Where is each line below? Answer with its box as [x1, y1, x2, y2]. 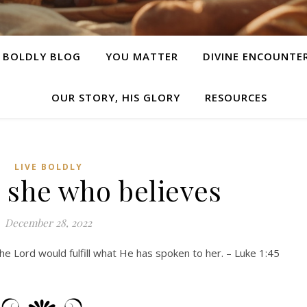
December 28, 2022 [5, 216, 92, 230]
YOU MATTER [105, 49, 178, 63]
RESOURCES [204, 90, 267, 104]
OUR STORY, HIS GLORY [51, 90, 180, 104]
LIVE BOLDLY [14, 161, 83, 173]
